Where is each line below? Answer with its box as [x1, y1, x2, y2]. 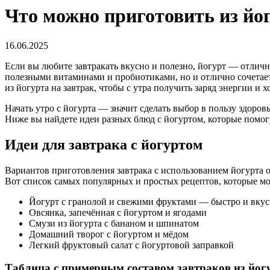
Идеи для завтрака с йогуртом [5, 136, 202, 152]
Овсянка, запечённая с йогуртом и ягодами [29, 207, 207, 218]
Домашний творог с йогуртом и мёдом [29, 228, 189, 239]
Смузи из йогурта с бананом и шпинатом [29, 218, 199, 228]
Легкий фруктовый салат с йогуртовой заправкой [29, 239, 234, 250]
